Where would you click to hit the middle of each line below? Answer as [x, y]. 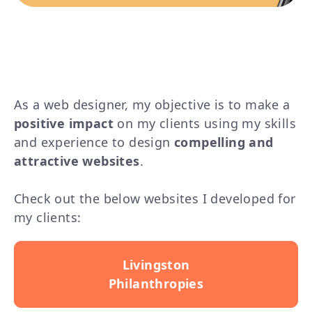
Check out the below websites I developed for [155, 199]
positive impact [66, 124]
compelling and [222, 142]
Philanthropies [156, 284]
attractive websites [77, 161]
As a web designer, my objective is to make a [152, 105]
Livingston [156, 265]
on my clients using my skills [207, 124]
